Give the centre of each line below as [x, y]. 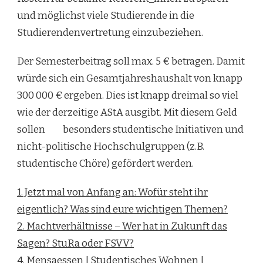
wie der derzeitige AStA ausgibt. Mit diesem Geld [127, 113]
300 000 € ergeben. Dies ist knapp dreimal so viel [128, 96]
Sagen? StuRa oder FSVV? [75, 244]
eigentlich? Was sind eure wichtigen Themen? [122, 210]
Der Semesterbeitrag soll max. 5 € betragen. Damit [131, 62]
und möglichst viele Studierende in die [106, 16]
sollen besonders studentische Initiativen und [130, 130]
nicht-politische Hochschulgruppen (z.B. [111, 147]
